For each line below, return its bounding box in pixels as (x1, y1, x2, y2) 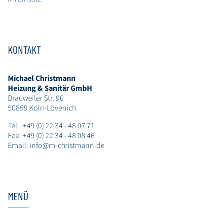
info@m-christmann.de (30, 140, 105, 151)
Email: (8, 140, 30, 151)
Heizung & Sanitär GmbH (8, 82, 92, 94)
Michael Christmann (8, 73, 75, 84)
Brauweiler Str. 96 (8, 92, 64, 104)
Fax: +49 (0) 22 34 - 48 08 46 (8, 130, 95, 141)
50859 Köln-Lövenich (8, 102, 76, 113)
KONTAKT (8, 43, 41, 56)
